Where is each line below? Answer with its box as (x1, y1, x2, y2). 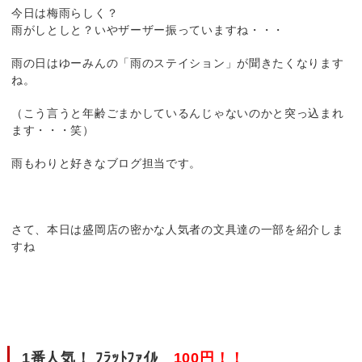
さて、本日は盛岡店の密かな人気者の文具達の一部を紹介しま (11, 223, 344, 236)
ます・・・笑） (11, 124, 95, 137)
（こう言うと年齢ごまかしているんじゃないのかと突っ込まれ (11, 107, 344, 120)
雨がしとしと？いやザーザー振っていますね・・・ (11, 23, 285, 36)
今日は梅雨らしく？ (11, 6, 119, 19)
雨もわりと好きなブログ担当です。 (11, 157, 202, 170)
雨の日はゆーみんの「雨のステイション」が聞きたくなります (11, 57, 344, 69)
